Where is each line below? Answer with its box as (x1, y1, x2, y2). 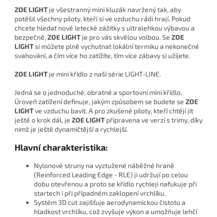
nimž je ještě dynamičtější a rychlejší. (15, 125, 128, 134)
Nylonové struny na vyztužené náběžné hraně (34, 161, 174, 170)
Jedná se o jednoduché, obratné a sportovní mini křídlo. (15, 88, 182, 97)
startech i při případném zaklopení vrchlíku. (34, 189, 166, 198)
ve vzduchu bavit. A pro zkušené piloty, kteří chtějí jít (33, 107, 193, 115)
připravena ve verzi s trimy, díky (105, 116, 202, 124)
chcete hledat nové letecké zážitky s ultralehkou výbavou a (15, 24, 195, 32)
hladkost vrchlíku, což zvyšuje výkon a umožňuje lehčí (34, 207, 197, 216)
